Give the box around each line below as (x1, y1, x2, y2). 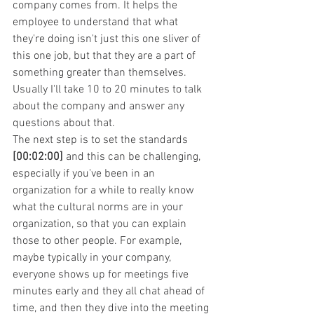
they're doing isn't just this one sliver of (13, 32, 203, 46)
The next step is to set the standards (13, 132, 191, 147)
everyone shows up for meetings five (13, 267, 191, 282)
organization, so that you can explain (13, 217, 189, 231)
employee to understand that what (13, 15, 181, 29)
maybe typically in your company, (13, 250, 173, 265)
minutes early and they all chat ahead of (13, 284, 207, 299)
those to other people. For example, (13, 233, 184, 248)
